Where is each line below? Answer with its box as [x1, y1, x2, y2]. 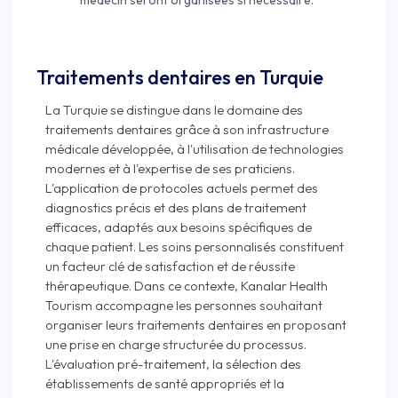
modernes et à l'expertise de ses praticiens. [45, 160, 295, 178]
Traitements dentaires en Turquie [36, 65, 323, 91]
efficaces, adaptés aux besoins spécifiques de [45, 219, 312, 236]
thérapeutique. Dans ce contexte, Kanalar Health [45, 277, 328, 295]
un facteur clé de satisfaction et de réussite [45, 258, 295, 275]
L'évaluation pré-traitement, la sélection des [45, 355, 301, 373]
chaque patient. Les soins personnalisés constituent [45, 238, 344, 256]
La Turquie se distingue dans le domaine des [45, 101, 303, 119]
